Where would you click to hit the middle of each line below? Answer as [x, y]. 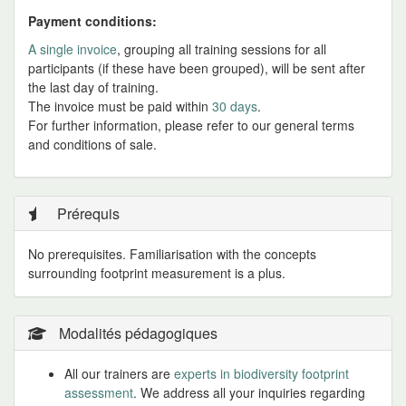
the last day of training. [93, 87]
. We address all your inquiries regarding [249, 392]
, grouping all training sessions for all [222, 49]
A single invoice [72, 49]
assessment [99, 392]
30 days [235, 106]
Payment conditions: [92, 21]
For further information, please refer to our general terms [191, 125]
